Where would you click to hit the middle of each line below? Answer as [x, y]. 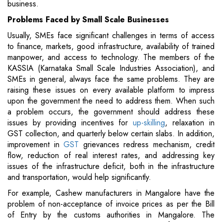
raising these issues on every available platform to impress [111, 90]
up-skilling [149, 123]
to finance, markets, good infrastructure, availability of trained [111, 47]
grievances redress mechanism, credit [147, 145]
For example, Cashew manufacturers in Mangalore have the [111, 193]
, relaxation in [190, 123]
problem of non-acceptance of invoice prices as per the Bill [111, 204]
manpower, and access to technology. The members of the [111, 57]
